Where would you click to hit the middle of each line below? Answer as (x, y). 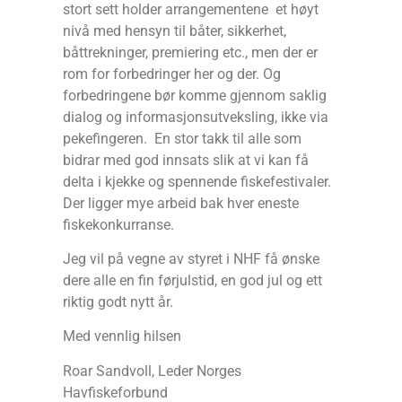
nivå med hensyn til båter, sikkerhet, (175, 31)
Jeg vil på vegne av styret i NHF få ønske (191, 258)
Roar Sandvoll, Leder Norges (152, 371)
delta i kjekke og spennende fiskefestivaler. (197, 181)
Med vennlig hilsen (122, 336)
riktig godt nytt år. (118, 301)
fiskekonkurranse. (118, 224)
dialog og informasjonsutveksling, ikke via (196, 117)
